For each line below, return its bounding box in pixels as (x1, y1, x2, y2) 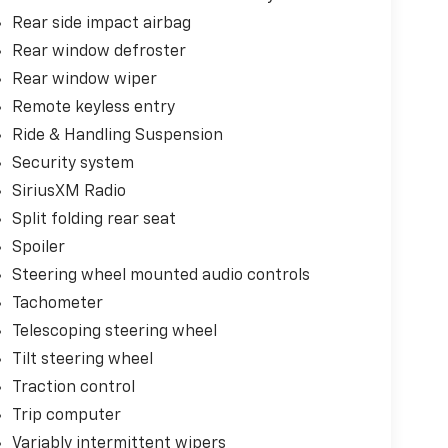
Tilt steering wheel (11, 352, 153, 369)
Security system (11, 156, 134, 173)
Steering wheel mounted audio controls (11, 268, 310, 285)
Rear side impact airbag (11, 16, 191, 33)
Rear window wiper (11, 72, 157, 89)
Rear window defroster (11, 44, 186, 61)
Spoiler (11, 240, 65, 257)
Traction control (11, 380, 135, 397)
